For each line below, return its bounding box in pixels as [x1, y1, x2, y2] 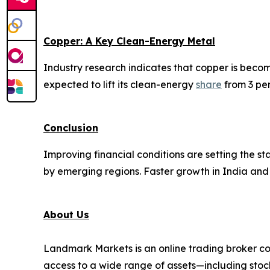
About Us [43, 209, 89, 221]
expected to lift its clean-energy [43, 78, 196, 90]
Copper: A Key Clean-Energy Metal [43, 35, 215, 47]
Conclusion [43, 122, 98, 134]
